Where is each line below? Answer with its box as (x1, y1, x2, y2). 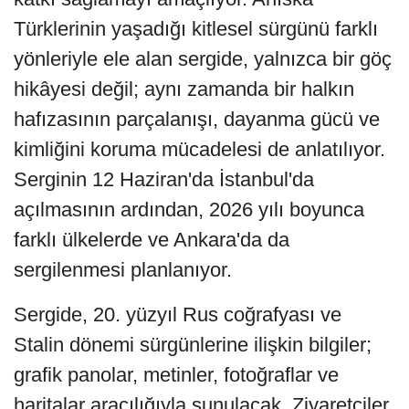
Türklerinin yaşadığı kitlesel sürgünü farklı (14, 17, 378, 41)
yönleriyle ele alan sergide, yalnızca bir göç (14, 47, 392, 71)
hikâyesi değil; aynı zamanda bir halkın (14, 78, 354, 101)
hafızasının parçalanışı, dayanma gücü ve (14, 108, 380, 131)
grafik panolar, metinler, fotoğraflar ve (14, 363, 339, 387)
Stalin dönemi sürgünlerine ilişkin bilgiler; (14, 333, 372, 357)
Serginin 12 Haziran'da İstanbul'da (14, 168, 314, 192)
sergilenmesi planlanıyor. (14, 258, 232, 282)
